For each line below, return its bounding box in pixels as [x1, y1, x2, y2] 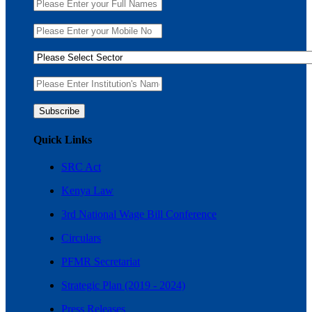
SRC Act [61, 160, 101, 173]
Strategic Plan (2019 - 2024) [61, 279, 185, 291]
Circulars [61, 231, 101, 244]
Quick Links [33, 133, 92, 146]
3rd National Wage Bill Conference [61, 208, 217, 220]
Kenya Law [61, 184, 114, 196]
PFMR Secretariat [61, 255, 140, 267]
